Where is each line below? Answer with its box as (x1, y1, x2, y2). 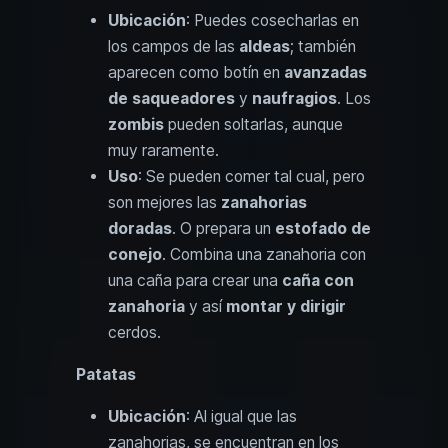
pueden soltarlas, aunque (164, 114, 343, 134)
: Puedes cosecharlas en (186, 10, 359, 30)
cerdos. (108, 322, 161, 342)
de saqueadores (108, 88, 235, 108)
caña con (282, 270, 354, 290)
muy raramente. (108, 140, 219, 160)
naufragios (252, 88, 337, 108)
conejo (108, 244, 162, 264)
